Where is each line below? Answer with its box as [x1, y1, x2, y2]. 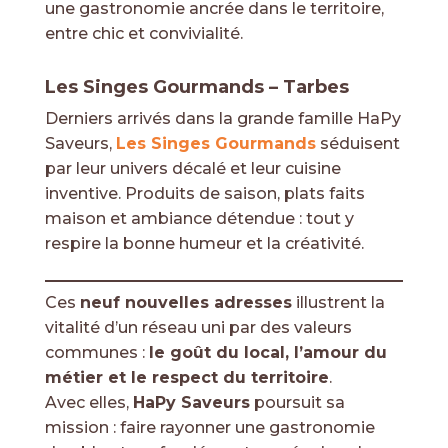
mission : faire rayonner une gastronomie [44, 418, 375, 437]
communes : [44, 343, 149, 362]
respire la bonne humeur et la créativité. [44, 234, 364, 253]
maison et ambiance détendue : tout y [44, 209, 354, 228]
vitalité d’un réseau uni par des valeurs [44, 318, 352, 337]
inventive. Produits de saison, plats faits [44, 184, 365, 203]
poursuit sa [249, 393, 345, 412]
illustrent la [291, 293, 385, 312]
